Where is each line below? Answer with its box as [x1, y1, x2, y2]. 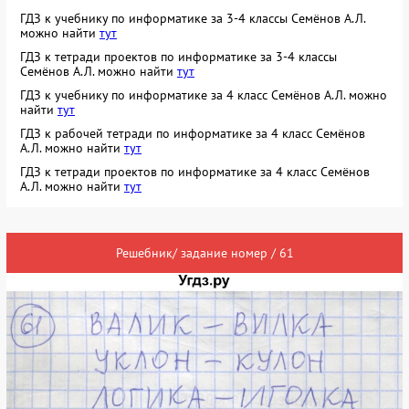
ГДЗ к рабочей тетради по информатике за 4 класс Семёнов [20, 124, 365, 142]
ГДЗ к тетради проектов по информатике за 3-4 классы [20, 47, 337, 65]
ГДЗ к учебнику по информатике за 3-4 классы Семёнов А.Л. [20, 9, 365, 26]
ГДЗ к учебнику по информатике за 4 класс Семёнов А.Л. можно [20, 86, 387, 103]
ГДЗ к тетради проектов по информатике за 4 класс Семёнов [20, 163, 370, 180]
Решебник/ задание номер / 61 [115, 244, 294, 261]
